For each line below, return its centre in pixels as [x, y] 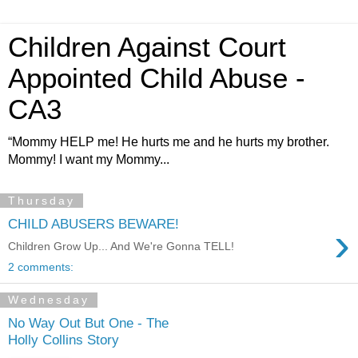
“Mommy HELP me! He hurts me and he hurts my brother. [169, 142]
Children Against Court [147, 47]
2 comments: [41, 267]
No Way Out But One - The [88, 322]
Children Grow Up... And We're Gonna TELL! [121, 247]
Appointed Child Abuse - [157, 78]
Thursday [42, 201]
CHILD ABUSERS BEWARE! [93, 223]
